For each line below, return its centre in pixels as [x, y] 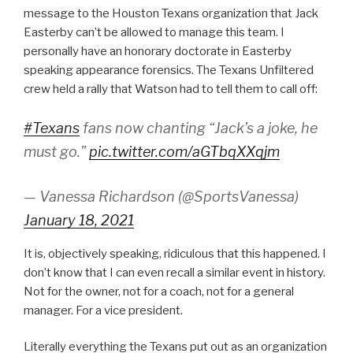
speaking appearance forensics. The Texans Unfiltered [169, 70]
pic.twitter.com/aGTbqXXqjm [184, 151]
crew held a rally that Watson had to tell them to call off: [171, 89]
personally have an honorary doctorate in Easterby [158, 51]
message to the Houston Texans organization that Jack [171, 13]
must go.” [56, 151]
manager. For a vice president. [103, 310]
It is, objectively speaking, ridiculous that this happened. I [175, 253]
